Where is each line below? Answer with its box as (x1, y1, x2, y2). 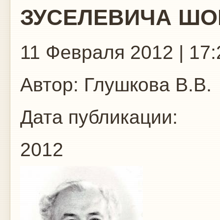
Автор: (20, 74, 79, 95)
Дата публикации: (20, 107, 183, 128)
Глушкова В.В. (79, 74, 212, 95)
